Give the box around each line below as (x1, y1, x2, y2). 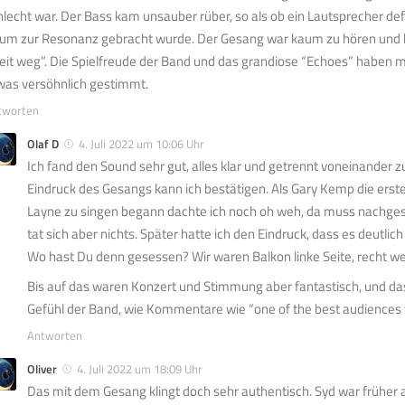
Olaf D (27, 135, 59, 154)
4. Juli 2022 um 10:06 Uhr (79, 135, 204, 154)
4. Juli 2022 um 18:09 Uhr (77, 360, 202, 379)
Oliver (27, 360, 57, 379)
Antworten (27, 326, 82, 345)
